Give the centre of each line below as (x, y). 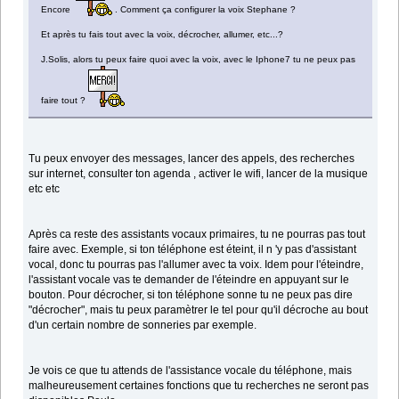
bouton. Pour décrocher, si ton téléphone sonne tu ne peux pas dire (191, 295)
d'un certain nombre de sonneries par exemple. (143, 326)
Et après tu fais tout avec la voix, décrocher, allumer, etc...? (163, 35)
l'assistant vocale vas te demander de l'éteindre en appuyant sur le (189, 280)
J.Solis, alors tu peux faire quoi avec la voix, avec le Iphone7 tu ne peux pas (199, 60)
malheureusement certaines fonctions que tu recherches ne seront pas (199, 386)
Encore (59, 10)
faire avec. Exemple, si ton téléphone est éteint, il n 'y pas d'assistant (193, 250)
